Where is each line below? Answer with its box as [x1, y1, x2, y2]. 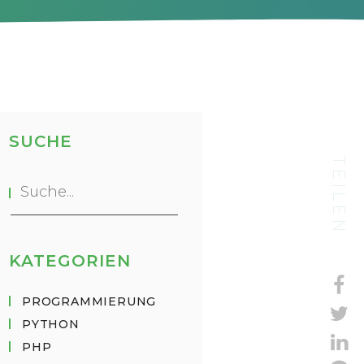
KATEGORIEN [9, 251, 131, 271]
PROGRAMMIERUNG [22, 294, 157, 309]
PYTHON [22, 317, 80, 331]
